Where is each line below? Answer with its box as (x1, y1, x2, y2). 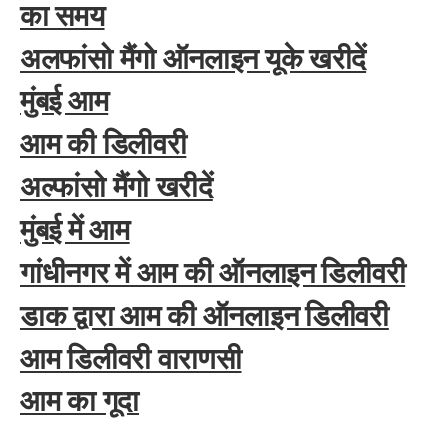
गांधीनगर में (20, 254, 130, 290)
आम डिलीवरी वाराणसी (20, 340, 242, 376)
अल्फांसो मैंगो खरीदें (20, 169, 213, 205)
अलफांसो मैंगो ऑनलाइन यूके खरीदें (20, 40, 367, 76)
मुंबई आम (20, 83, 109, 119)
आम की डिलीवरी (20, 126, 187, 162)
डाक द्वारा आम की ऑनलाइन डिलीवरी (20, 297, 389, 333)
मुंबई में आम (20, 211, 130, 247)
